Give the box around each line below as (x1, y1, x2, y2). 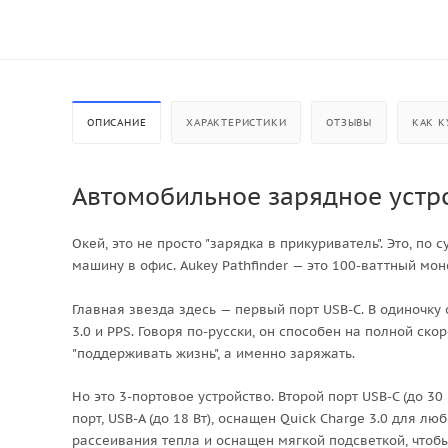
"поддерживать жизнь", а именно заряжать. (72, 344, 355, 362)
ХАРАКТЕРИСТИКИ (186, 115, 287, 129)
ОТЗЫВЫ (326, 115, 373, 129)
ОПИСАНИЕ (87, 115, 147, 129)
